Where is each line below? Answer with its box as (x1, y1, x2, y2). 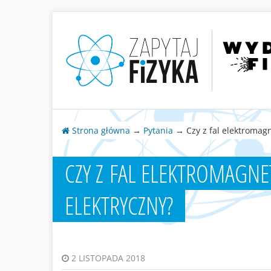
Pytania (143, 125, 173, 137)
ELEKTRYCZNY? (65, 189, 173, 223)
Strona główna (70, 125, 130, 137)
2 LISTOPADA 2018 (69, 252, 145, 264)
